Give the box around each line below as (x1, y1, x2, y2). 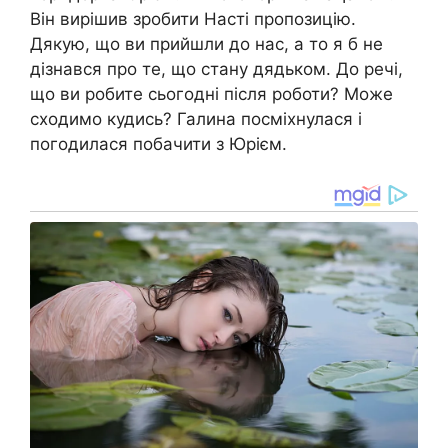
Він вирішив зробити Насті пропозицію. (30, 8, 356, 29)
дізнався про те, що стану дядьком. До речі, (30, 58, 403, 79)
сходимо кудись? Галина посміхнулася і (30, 108, 362, 129)
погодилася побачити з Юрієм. (30, 133, 287, 154)
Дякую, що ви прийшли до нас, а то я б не (30, 33, 383, 54)
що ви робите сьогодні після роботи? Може (30, 83, 393, 104)
